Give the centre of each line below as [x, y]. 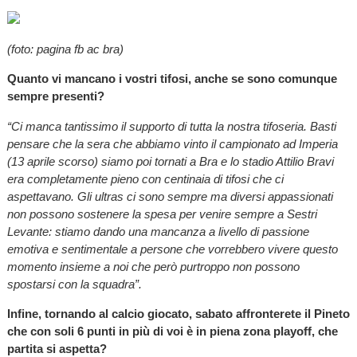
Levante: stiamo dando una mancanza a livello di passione [158, 231]
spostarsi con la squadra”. [74, 284]
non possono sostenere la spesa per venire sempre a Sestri [162, 214]
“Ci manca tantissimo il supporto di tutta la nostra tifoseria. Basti [171, 126]
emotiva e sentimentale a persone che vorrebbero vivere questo [172, 249]
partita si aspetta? [57, 348]
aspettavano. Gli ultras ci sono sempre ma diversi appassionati [170, 196]
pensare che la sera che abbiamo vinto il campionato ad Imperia [172, 143]
